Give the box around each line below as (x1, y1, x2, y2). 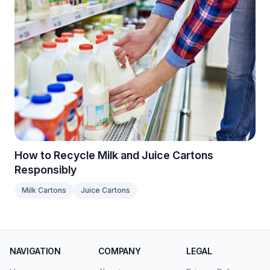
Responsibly (14, 163, 77, 176)
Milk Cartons (22, 186, 66, 195)
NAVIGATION (10, 246, 61, 256)
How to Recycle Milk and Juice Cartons (14, 149, 213, 162)
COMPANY (98, 246, 141, 256)
